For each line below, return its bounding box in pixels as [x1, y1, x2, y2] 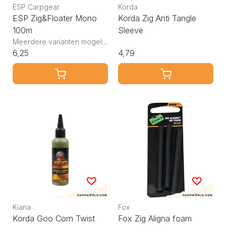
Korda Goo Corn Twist [13, 213, 95, 223]
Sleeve [118, 25, 143, 36]
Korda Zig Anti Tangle [118, 13, 196, 24]
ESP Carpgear [13, 3, 60, 12]
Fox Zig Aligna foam [118, 213, 192, 223]
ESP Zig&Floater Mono [13, 13, 97, 24]
